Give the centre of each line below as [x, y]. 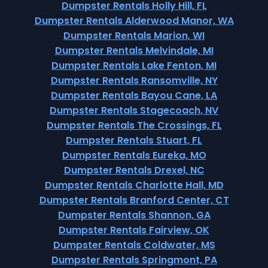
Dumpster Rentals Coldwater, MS [134, 245]
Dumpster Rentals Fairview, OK [134, 230]
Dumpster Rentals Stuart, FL [134, 140]
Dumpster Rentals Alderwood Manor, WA [134, 21]
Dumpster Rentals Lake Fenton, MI [134, 66]
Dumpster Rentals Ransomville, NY [134, 80]
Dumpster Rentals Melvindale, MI [134, 51]
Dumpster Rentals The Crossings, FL [134, 125]
